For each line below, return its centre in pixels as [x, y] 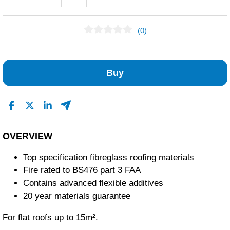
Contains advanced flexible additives [93, 183]
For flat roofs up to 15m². [50, 218]
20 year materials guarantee [77, 196]
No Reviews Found [84, 57]
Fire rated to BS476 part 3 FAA [82, 170]
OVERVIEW [27, 136]
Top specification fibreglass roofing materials [109, 158]
